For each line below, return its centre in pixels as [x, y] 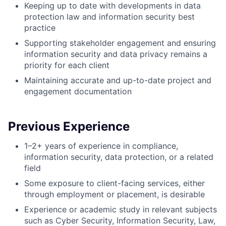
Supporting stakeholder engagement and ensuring [120, 43]
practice [40, 28]
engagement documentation [78, 91]
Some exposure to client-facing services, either [115, 183]
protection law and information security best [109, 17]
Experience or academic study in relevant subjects [121, 209]
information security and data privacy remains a [116, 54]
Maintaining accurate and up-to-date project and [118, 80]
